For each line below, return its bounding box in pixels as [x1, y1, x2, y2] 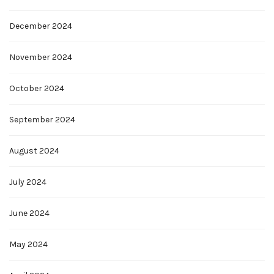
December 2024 [9, 21, 72, 32]
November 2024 [9, 52, 72, 63]
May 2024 [9, 239, 48, 250]
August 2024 [9, 146, 59, 157]
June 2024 [9, 208, 50, 219]
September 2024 [9, 114, 75, 125]
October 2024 [9, 83, 64, 94]
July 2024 [9, 177, 46, 188]
